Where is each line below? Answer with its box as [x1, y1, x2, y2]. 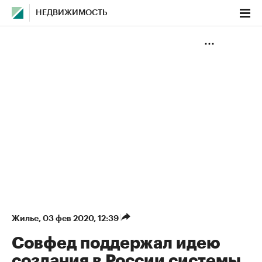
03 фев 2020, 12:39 [43, 214, 120, 222]
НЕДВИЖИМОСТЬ [36, 9, 108, 17]
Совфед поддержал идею [12, 235, 220, 251]
